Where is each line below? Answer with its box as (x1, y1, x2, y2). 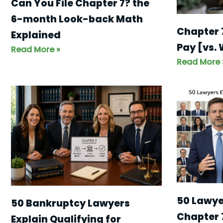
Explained (11, 28, 61, 42)
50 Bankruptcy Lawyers (11, 197, 130, 211)
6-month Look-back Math (11, 12, 143, 26)
